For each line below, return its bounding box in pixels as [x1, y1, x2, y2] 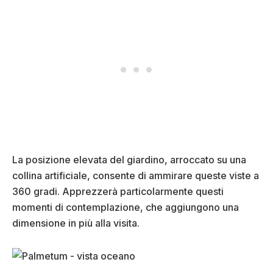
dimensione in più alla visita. [12, 216, 140, 229]
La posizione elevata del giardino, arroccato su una [12, 153, 246, 166]
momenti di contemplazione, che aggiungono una [12, 200, 239, 213]
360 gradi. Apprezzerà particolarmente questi [12, 185, 224, 197]
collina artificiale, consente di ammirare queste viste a [12, 169, 259, 182]
